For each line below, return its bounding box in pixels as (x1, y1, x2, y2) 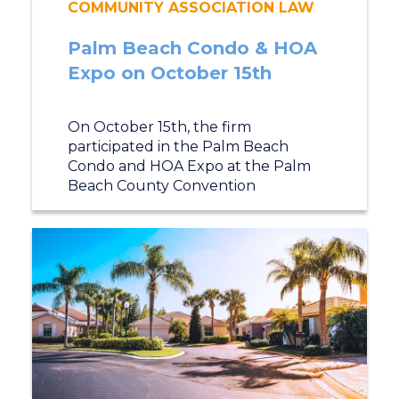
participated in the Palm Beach (67, 138, 289, 155)
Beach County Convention (67, 177, 256, 194)
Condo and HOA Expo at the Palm (67, 158, 311, 175)
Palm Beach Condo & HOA (67, 37, 317, 59)
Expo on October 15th (67, 62, 272, 84)
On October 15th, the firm (67, 118, 251, 135)
